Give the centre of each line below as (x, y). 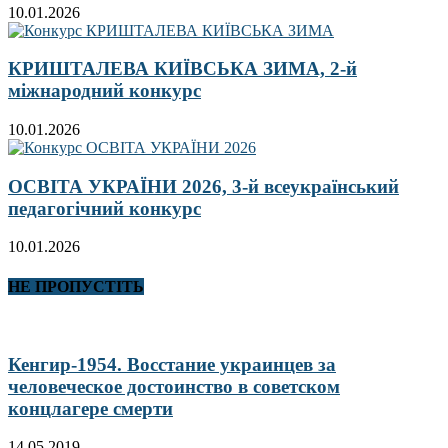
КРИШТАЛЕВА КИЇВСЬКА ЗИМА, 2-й (182, 69)
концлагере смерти (90, 408)
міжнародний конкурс (104, 91)
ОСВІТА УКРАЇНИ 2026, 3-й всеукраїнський (203, 186)
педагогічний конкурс (104, 208)
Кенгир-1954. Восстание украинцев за (172, 364)
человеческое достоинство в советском (174, 386)
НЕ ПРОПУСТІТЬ (76, 286)
